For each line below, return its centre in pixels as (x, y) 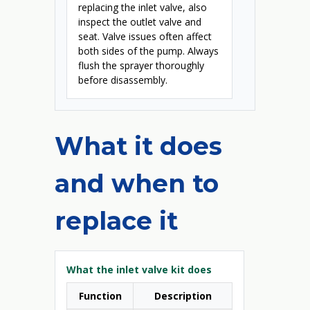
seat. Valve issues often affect (145, 36)
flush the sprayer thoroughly (141, 65)
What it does (138, 146)
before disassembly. (123, 80)
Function (100, 296)
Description (183, 296)
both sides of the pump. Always (148, 51)
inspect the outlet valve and (140, 22)
